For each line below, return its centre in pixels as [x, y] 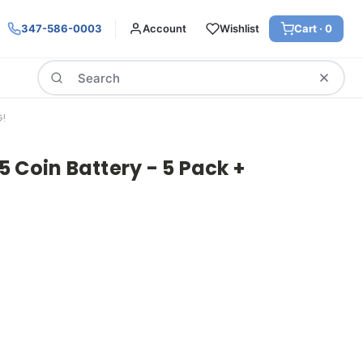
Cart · [310, 28]
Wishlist [239, 28]
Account [164, 28]
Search [56, 68]
